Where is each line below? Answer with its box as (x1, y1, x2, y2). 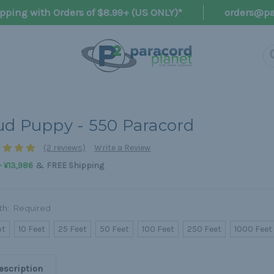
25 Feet (58, 224, 87, 235)
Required (13, 203, 51, 213)
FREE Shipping (46, 160, 104, 171)
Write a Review (94, 143, 151, 154)
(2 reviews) (43, 143, 86, 154)
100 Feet (142, 224, 175, 235)
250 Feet (187, 224, 222, 235)
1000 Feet (234, 224, 273, 235)
